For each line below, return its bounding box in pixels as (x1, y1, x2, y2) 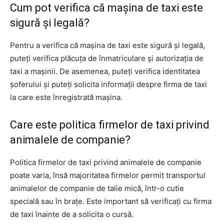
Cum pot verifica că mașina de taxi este (10, 1, 203, 14)
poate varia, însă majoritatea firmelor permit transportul (10, 170, 205, 180)
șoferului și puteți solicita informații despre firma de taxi (10, 79, 207, 89)
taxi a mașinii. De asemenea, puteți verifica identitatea (10, 66, 200, 76)
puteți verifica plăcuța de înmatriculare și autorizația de (10, 53, 203, 63)
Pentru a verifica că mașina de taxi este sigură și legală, (10, 40, 205, 50)
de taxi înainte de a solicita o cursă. (10, 209, 133, 219)
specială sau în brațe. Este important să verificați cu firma (10, 196, 211, 206)
